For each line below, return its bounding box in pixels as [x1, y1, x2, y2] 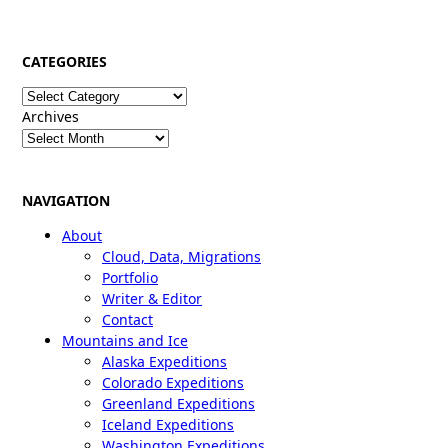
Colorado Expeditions [102, 372, 244, 392]
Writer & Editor [102, 288, 202, 308]
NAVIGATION [22, 190, 110, 210]
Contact [102, 309, 153, 329]
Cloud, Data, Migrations [102, 246, 261, 266]
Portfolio [102, 267, 158, 287]
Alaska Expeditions [102, 351, 227, 371]
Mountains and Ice [62, 330, 188, 350]
